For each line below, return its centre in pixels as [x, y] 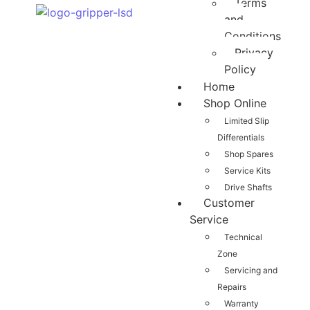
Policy [240, 70]
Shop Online [235, 103]
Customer [229, 203]
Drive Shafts [248, 188]
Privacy [254, 53]
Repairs [232, 287]
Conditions [253, 36]
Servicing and [251, 271]
